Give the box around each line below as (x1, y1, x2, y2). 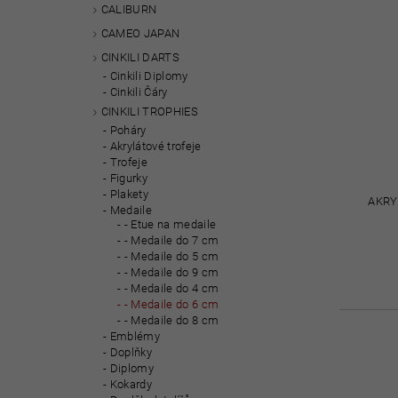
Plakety (109, 187, 149, 201)
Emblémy (109, 329, 161, 343)
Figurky (109, 171, 148, 185)
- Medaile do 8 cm (123, 313, 219, 327)
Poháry (109, 123, 147, 137)
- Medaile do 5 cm (123, 249, 219, 263)
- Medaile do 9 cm (123, 265, 219, 279)
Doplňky (109, 345, 153, 359)
